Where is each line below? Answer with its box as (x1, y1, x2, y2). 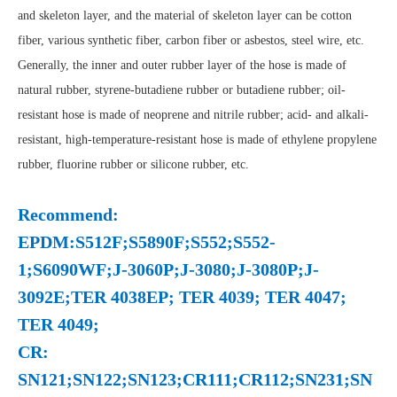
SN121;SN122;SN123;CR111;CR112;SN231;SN (18, 370, 372, 389)
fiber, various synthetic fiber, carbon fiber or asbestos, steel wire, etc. (18, 34, 364, 47)
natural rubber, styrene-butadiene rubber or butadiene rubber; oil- (18, 83, 346, 97)
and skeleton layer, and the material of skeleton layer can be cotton (18, 9, 352, 22)
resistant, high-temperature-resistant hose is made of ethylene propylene (18, 133, 377, 146)
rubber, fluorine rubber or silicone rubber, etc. (18, 158, 249, 171)
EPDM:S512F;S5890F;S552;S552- (18, 232, 276, 252)
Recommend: (18, 205, 119, 224)
